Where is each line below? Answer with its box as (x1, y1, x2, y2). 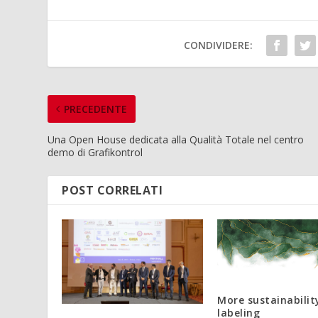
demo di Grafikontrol (48, 145, 143, 159)
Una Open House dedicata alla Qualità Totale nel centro (48, 132, 305, 146)
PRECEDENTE (64, 102, 128, 116)
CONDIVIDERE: (184, 38, 253, 52)
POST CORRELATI (62, 182, 163, 198)
